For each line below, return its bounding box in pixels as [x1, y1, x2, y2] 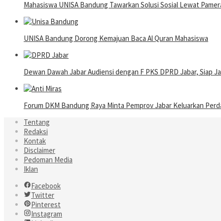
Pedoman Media [24, 155, 73, 165]
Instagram [31, 209, 62, 219]
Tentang [24, 117, 50, 127]
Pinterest [31, 200, 61, 210]
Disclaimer [24, 146, 55, 155]
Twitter [31, 190, 54, 200]
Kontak [24, 136, 46, 146]
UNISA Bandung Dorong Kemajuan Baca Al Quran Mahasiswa [24, 34, 208, 43]
